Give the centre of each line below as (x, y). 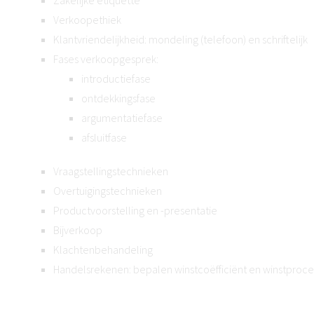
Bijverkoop (78, 230)
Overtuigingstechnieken (108, 191)
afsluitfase (104, 137)
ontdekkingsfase (118, 98)
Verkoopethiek (87, 20)
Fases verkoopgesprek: (106, 59)
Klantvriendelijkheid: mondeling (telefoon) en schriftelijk (180, 39)
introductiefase (116, 78)
